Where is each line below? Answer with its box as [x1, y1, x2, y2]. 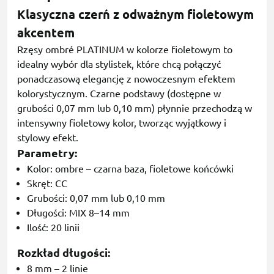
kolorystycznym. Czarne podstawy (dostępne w [17, 88, 221, 100]
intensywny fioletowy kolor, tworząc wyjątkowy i [17, 117, 226, 129]
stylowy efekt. [17, 132, 78, 144]
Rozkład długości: [17, 246, 110, 259]
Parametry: [17, 147, 77, 160]
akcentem [17, 26, 75, 40]
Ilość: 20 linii [27, 222, 80, 234]
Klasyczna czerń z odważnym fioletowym [17, 7, 254, 22]
